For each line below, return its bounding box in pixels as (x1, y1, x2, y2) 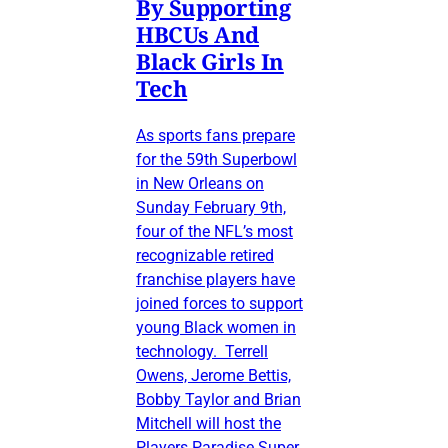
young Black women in (136, 317, 296, 337)
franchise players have (136, 269, 295, 289)
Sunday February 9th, (136, 197, 286, 217)
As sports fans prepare (136, 125, 295, 145)
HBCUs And (136, 18, 260, 49)
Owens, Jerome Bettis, (136, 365, 291, 385)
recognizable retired (136, 245, 274, 265)
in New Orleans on (136, 173, 264, 193)
